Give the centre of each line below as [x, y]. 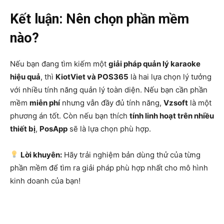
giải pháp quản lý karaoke [154, 63]
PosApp [53, 128]
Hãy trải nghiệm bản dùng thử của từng [131, 154]
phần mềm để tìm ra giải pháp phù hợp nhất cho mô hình [109, 167]
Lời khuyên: [41, 154]
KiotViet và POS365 [92, 76]
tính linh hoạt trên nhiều [172, 115]
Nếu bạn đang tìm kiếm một [59, 63]
